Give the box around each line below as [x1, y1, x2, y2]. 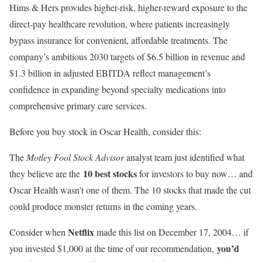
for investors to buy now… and [137, 167, 253, 180]
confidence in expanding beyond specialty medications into [9, 83, 226, 96]
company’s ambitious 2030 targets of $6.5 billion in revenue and [9, 50, 245, 63]
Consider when [9, 226, 68, 239]
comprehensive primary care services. [9, 99, 147, 112]
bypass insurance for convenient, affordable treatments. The [9, 34, 227, 47]
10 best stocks [83, 167, 137, 181]
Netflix [68, 225, 94, 239]
